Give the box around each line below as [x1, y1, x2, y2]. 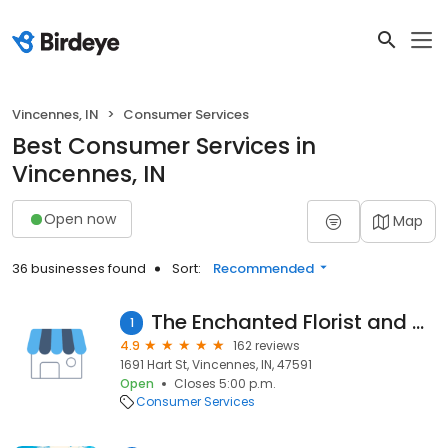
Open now [44, 208, 116, 229]
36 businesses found [12, 259, 146, 278]
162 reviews [233, 337, 300, 354]
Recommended [213, 259, 314, 278]
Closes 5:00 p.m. [174, 375, 276, 392]
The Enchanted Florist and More [412, 308, 425, 336]
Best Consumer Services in [12, 130, 316, 162]
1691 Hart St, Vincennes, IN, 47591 [120, 356, 312, 373]
